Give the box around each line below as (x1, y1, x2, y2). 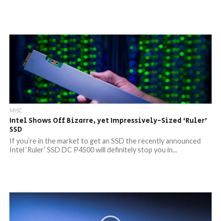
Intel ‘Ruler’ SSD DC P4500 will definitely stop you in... (9, 146, 177, 154)
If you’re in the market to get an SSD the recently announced (9, 137, 201, 145)
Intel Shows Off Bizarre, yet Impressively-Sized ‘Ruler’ (9, 115, 207, 126)
